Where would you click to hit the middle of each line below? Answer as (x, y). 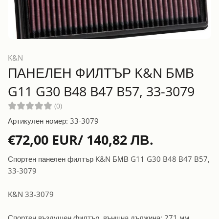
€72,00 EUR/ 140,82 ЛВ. (81, 139)
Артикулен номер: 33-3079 (53, 120)
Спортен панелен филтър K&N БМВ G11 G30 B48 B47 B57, (109, 159)
